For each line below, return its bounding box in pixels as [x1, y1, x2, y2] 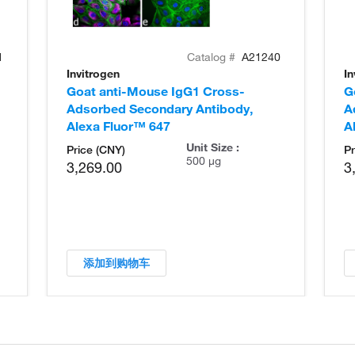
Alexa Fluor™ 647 [67, 117, 170, 134]
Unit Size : [185, 139, 239, 155]
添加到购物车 [94, 255, 150, 270]
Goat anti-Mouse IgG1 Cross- [67, 82, 245, 99]
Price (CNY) [67, 142, 125, 157]
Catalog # [187, 49, 239, 64]
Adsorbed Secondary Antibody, [67, 100, 253, 116]
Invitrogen [67, 66, 120, 81]
